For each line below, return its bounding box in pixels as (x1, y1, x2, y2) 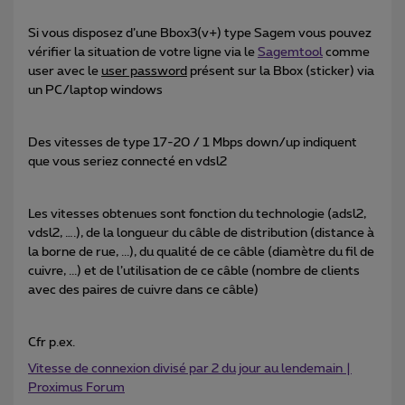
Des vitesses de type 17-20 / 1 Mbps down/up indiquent (28, 137, 357, 150)
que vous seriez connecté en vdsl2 (28, 155, 230, 169)
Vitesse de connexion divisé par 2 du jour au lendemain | (28, 363, 352, 376)
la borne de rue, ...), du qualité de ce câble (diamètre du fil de (28, 246, 374, 259)
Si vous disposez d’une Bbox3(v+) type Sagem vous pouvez (28, 27, 372, 41)
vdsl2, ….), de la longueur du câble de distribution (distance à (28, 227, 374, 240)
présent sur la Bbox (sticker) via (187, 65, 374, 79)
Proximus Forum (28, 381, 125, 395)
